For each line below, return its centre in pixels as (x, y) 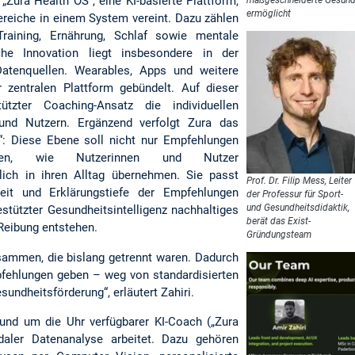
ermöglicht (269, 13)
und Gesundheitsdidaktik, (298, 207)
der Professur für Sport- (295, 194)
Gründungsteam (279, 234)
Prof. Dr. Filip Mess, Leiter (300, 180)
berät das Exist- (279, 221)
